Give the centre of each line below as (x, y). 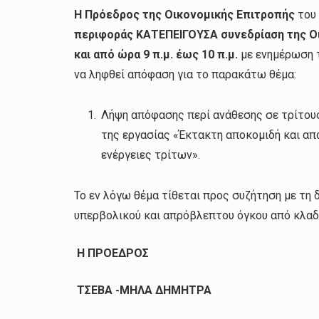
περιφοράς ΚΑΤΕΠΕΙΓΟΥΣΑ (148, 35)
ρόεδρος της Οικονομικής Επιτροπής (194, 15)
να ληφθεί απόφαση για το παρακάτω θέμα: (185, 75)
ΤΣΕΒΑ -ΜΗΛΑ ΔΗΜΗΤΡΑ (145, 291)
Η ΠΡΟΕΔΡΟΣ (112, 253)
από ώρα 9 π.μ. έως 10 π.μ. (167, 55)
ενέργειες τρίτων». (151, 155)
